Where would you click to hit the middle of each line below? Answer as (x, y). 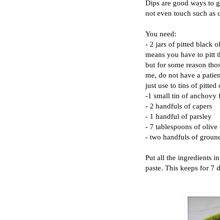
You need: (161, 33)
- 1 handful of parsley (179, 116)
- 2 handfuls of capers (179, 106)
